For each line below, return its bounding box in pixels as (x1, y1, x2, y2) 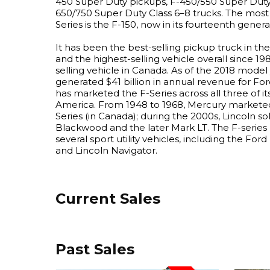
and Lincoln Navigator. (55, 145, 157, 156)
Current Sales (55, 190, 160, 207)
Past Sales (55, 240, 134, 258)
